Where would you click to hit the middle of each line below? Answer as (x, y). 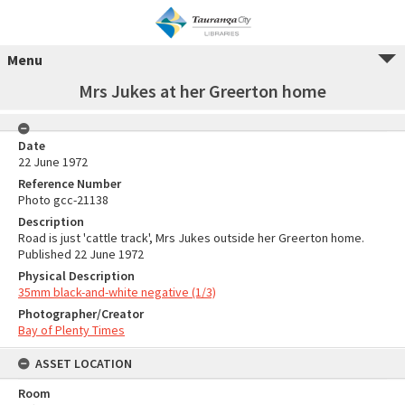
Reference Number (70, 184)
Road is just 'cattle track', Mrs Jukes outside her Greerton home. (191, 238)
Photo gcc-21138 (63, 200)
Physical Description (76, 276)
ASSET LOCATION (84, 363)
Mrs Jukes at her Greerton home (202, 91)
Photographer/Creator (81, 314)
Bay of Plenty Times (71, 330)
